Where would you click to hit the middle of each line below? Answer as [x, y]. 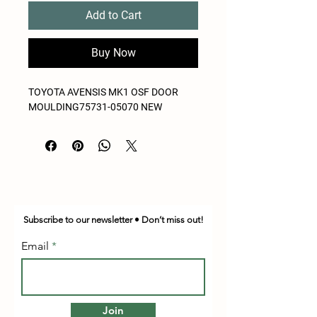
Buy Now [113, 53]
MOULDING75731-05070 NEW [95, 107]
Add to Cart [113, 15]
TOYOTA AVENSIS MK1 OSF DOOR [103, 92]
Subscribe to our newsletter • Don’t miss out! [113, 220]
